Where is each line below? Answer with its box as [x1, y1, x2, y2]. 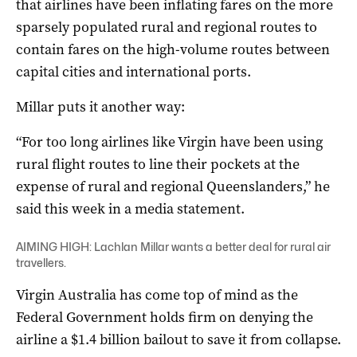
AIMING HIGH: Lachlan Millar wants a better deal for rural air [16, 240, 331, 254]
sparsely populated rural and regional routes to [16, 18, 317, 37]
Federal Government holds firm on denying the [16, 308, 313, 328]
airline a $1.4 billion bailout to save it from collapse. [16, 330, 341, 350]
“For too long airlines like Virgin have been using [16, 132, 323, 152]
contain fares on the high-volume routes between [16, 40, 330, 60]
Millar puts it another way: [16, 97, 185, 117]
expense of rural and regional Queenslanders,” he [16, 177, 330, 197]
